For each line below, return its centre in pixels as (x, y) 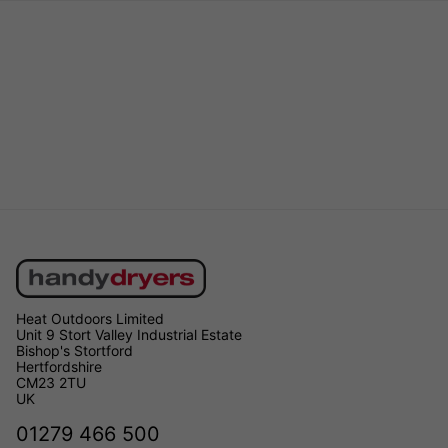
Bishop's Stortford (74, 350)
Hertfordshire (59, 366)
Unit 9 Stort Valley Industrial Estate (129, 334)
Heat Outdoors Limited (90, 318)
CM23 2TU (51, 382)
